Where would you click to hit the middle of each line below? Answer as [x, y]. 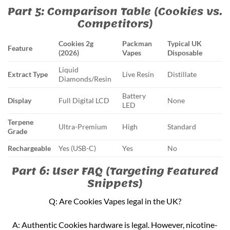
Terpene [21, 122]
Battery [134, 95]
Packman [137, 43]
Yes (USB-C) [78, 148]
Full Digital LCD [84, 100]
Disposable [185, 52]
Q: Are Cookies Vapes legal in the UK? [115, 201]
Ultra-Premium [83, 126]
